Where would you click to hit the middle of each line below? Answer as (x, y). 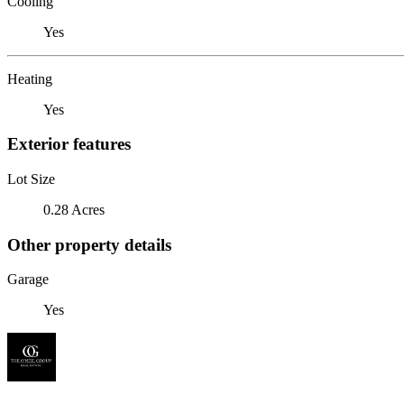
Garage (28, 280)
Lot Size (31, 179)
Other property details (89, 244)
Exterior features (69, 144)
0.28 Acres (74, 209)
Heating (30, 78)
